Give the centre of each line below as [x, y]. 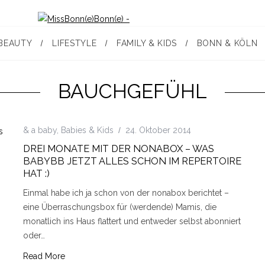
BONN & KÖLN [227, 43]
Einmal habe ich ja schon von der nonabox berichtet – [126, 193]
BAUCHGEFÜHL [132, 91]
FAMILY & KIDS [147, 43]
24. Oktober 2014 [158, 130]
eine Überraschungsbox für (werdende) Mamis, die [120, 207]
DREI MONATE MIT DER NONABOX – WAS [119, 149]
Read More [44, 256]
